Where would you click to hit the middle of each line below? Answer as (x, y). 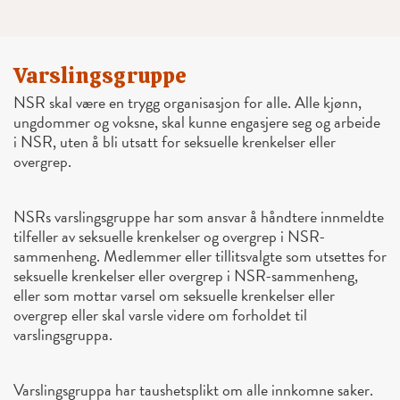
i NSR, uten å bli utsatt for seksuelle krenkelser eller (175, 142)
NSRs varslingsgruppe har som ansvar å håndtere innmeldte (199, 217)
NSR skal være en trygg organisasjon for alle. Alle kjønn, (187, 103)
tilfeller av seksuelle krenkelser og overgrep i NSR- (169, 237)
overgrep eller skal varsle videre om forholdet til (160, 315)
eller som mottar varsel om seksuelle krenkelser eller (174, 296)
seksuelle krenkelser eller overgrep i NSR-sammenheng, (186, 276)
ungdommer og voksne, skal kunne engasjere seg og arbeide (197, 122)
